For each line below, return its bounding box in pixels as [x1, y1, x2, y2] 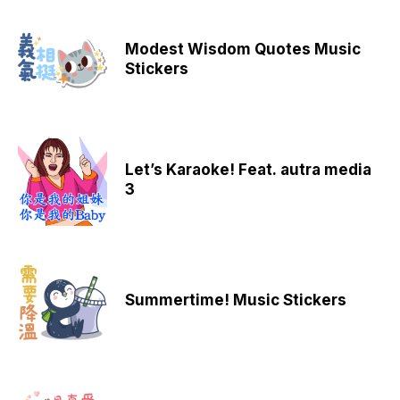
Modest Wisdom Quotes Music [125, 39, 361, 58]
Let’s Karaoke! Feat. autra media [125, 160, 371, 179]
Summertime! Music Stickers [125, 290, 346, 309]
